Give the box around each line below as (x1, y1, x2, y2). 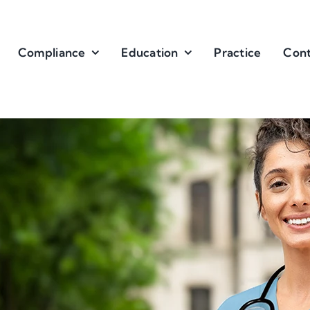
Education (121, 44, 179, 60)
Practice (214, 44, 262, 60)
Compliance (17, 44, 86, 60)
